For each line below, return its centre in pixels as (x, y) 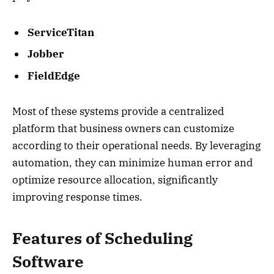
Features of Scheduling (102, 238)
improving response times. (77, 197)
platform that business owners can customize (123, 129)
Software (48, 261)
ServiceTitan (61, 32)
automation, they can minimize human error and (132, 163)
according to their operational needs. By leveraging (136, 146)
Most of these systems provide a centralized (118, 112)
